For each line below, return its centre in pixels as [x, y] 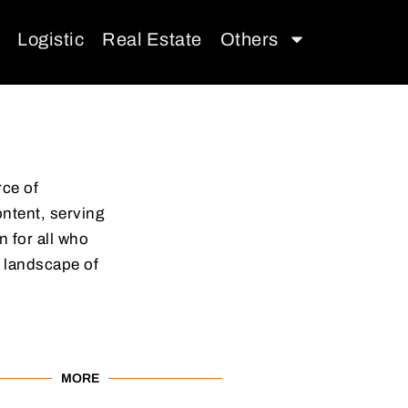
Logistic [51, 39]
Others [249, 39]
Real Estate [152, 39]
